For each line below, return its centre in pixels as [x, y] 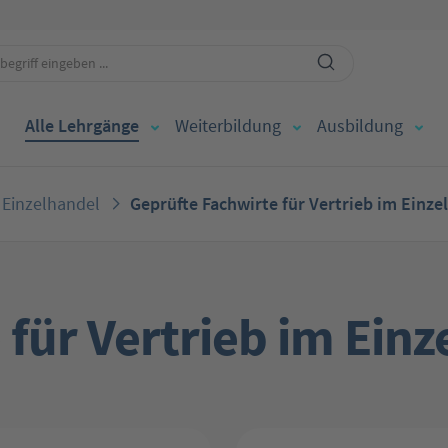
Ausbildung [360, 125]
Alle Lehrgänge [82, 125]
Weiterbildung [228, 125]
